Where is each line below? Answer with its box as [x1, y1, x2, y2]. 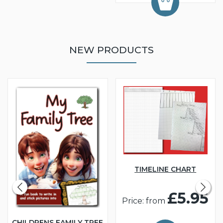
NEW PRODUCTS [69, 44, 154, 56]
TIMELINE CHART [134, 164, 197, 174]
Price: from [122, 196, 168, 206]
